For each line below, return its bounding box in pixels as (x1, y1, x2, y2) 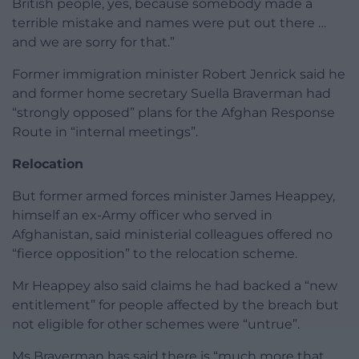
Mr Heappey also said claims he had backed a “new (12, 278, 337, 294)
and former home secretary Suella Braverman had (12, 86, 331, 102)
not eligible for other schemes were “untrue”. (12, 317, 300, 333)
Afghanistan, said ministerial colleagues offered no (12, 227, 333, 243)
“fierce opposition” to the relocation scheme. (12, 246, 297, 262)
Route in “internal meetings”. (12, 124, 198, 140)
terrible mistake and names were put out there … (12, 15, 326, 31)
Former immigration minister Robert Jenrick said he (12, 67, 345, 83)
